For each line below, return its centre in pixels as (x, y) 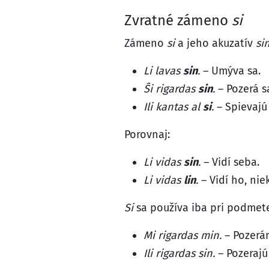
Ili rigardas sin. (179, 253)
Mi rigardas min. (183, 235)
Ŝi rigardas (171, 89)
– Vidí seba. (230, 162)
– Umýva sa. (230, 71)
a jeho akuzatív (215, 43)
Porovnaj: (147, 134)
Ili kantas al (173, 107)
